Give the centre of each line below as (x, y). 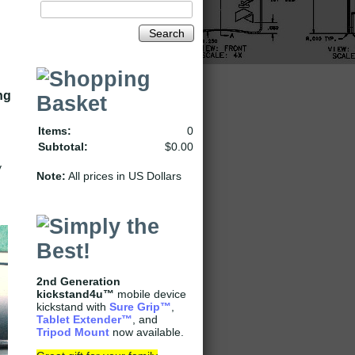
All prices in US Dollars (124, 176)
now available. (147, 332)
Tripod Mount (73, 332)
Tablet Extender (79, 319)
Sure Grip (135, 307)
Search (166, 33)
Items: (55, 131)
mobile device (150, 294)
